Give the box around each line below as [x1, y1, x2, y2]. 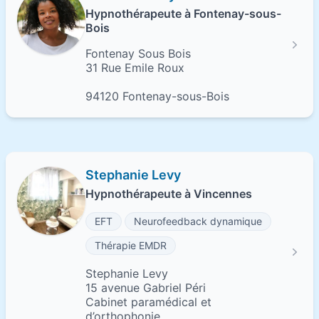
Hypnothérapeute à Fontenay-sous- [85, 6, 281, 21]
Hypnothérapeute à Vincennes [85, 187, 252, 201]
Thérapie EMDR [95, 239, 167, 251]
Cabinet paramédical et [85, 295, 211, 309]
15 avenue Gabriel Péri [85, 281, 206, 295]
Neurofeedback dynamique [134, 215, 262, 227]
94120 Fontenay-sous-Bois [85, 89, 229, 103]
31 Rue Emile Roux [85, 61, 184, 75]
